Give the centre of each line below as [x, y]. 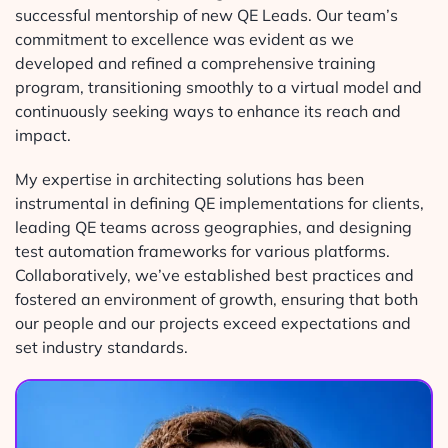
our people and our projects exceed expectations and [212, 322]
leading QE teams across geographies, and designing [213, 226]
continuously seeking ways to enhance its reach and [207, 110]
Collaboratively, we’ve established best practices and [214, 274]
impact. [42, 134]
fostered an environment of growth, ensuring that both [216, 298]
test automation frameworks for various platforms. [202, 250]
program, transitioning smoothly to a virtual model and [218, 86]
